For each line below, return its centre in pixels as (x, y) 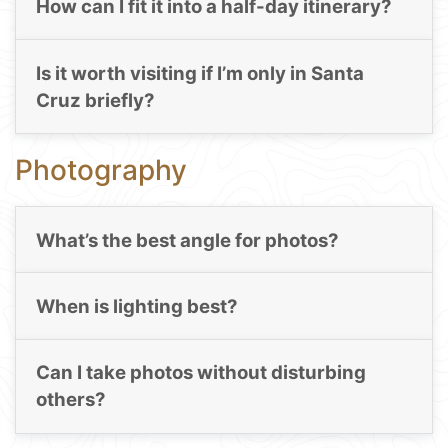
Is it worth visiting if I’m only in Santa (199, 73)
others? (70, 400)
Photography (101, 170)
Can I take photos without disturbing (200, 373)
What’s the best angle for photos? (187, 240)
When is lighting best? (136, 306)
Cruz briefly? (95, 100)
